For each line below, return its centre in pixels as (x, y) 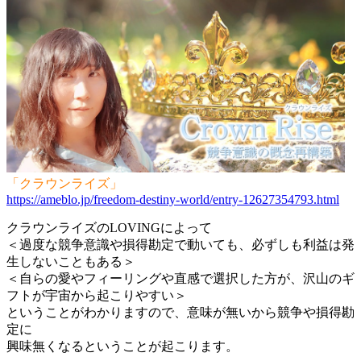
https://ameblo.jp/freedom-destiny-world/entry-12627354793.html (173, 199)
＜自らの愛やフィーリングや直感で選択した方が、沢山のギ (180, 278)
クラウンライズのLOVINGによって (109, 227)
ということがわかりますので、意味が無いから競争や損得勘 (180, 312)
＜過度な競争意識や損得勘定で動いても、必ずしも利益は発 (180, 244)
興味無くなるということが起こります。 (122, 346)
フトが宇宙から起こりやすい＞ (97, 295)
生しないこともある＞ (71, 261)
